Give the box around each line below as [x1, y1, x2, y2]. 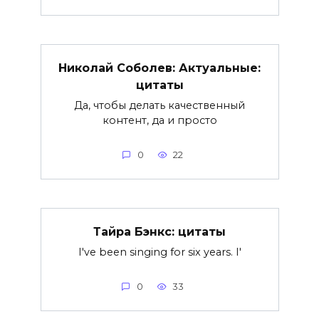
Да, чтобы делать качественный [74, 98, 245, 112]
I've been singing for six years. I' [78, 245, 241, 258]
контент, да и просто [102, 113, 217, 127]
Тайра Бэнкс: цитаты [93, 224, 226, 239]
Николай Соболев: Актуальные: [58, 61, 261, 75]
